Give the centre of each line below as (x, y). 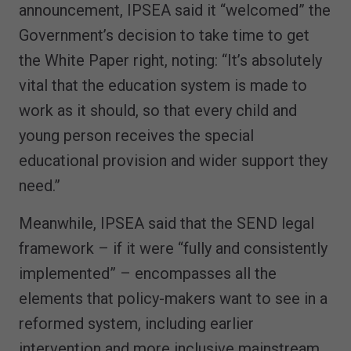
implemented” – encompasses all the (148, 273)
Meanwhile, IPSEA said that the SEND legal (166, 223)
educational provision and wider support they (173, 160)
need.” (40, 185)
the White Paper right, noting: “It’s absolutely (170, 60)
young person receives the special (136, 135)
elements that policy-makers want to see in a (173, 298)
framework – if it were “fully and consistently (173, 248)
